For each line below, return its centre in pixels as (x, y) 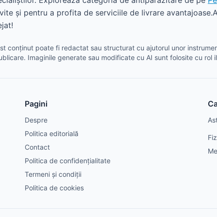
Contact (37, 147)
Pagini (36, 104)
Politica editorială (51, 133)
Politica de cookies (54, 188)
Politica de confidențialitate (67, 161)
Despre (36, 120)
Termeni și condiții (53, 174)
